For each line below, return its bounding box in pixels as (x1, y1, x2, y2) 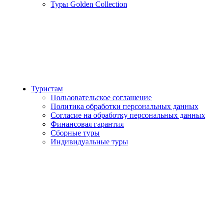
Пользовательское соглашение (51, 93, 152, 102)
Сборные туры (51, 129, 100, 137)
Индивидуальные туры (51, 137, 128, 146)
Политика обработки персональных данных (51, 102, 198, 110)
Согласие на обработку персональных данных (51, 111, 205, 119)
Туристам (31, 84, 63, 93)
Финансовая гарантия (51, 120, 124, 128)
